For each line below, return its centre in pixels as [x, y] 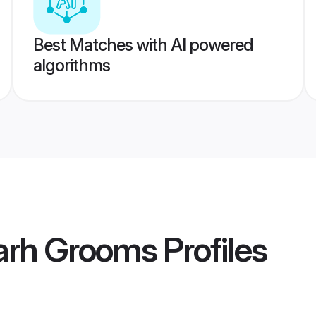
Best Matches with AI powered [143, 45]
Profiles [212, 250]
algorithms [71, 65]
